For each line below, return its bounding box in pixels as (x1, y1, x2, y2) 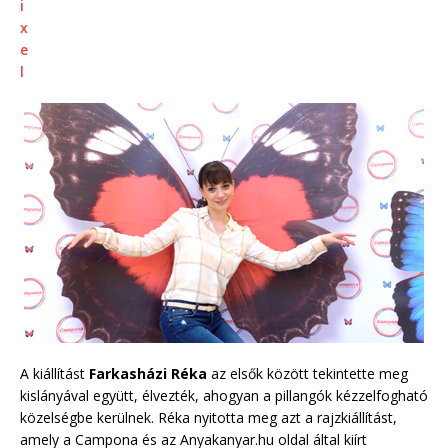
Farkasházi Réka (89, 363, 207, 383)
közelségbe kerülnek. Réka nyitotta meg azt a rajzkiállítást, (20, 407, 397, 427)
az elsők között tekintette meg (207, 363, 408, 383)
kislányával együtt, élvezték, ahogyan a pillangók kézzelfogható (20, 385, 428, 405)
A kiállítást (20, 363, 89, 383)
